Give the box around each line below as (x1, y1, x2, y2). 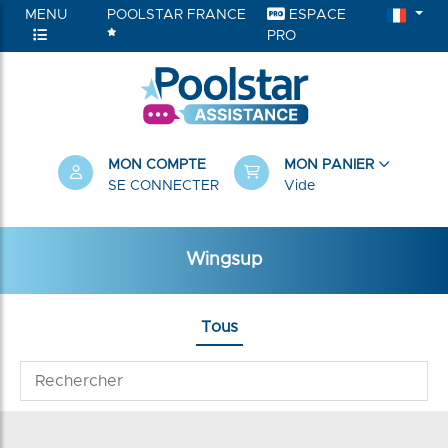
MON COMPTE (108, 158, 206, 172)
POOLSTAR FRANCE (106, 8, 246, 22)
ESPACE (285, 8, 347, 22)
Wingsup (186, 251, 262, 269)
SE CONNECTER (108, 179, 219, 193)
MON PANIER (284, 158, 378, 172)
